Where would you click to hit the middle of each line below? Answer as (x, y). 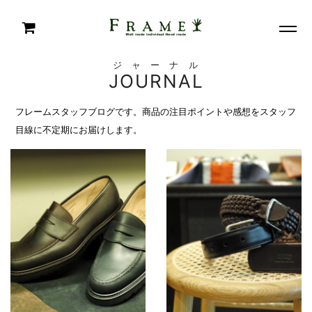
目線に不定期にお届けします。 (79, 130)
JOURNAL (156, 81)
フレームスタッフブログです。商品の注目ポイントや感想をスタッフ (156, 111)
